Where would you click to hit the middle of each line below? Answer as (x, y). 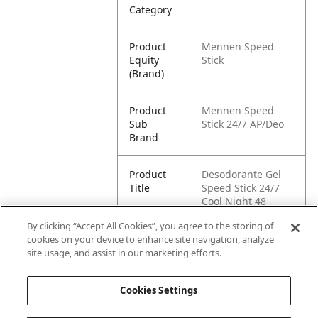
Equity (144, 60)
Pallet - (146, 252)
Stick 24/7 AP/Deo (243, 124)
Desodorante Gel (242, 174)
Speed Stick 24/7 (241, 188)
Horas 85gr (228, 215)
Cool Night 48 (234, 201)
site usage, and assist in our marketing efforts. (125, 253)
